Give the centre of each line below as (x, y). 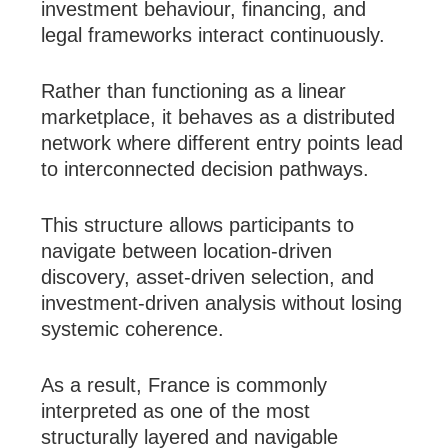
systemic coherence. (133, 329)
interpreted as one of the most (176, 411)
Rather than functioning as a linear (194, 91)
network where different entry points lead (222, 143)
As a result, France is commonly (184, 385)
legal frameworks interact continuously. (213, 35)
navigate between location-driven (187, 251)
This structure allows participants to (198, 225)
